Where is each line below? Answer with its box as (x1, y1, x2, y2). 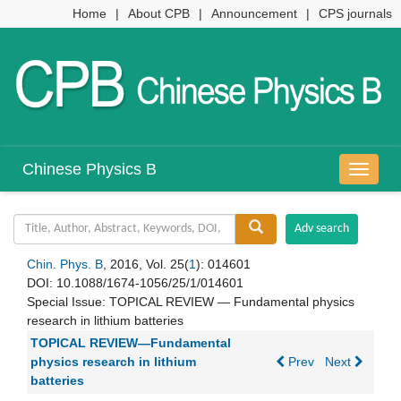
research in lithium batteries (27, 313, 183, 328)
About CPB (128, 6, 190, 21)
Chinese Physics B (22, 160, 157, 179)
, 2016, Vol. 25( (103, 257, 189, 272)
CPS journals (319, 6, 392, 21)
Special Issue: (27, 294, 109, 310)
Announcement (211, 6, 297, 21)
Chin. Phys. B (27, 257, 103, 272)
